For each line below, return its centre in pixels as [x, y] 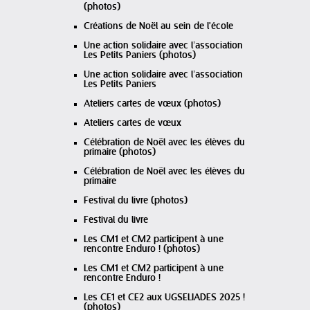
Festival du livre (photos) [136, 201]
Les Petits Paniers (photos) [140, 55]
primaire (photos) [120, 152]
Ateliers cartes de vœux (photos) [152, 104]
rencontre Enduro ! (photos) [142, 249]
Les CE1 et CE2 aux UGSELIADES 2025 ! [164, 298]
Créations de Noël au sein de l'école [158, 26]
